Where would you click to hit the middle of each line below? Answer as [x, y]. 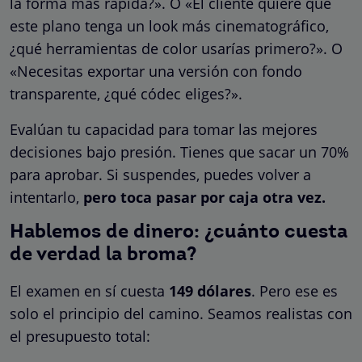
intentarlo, [46, 197]
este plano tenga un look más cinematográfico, [169, 25]
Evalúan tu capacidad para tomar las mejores [164, 129]
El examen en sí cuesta [89, 290]
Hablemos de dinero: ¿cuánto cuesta [179, 232]
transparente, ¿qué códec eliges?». [126, 93]
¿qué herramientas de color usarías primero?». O [176, 48]
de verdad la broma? [103, 255]
